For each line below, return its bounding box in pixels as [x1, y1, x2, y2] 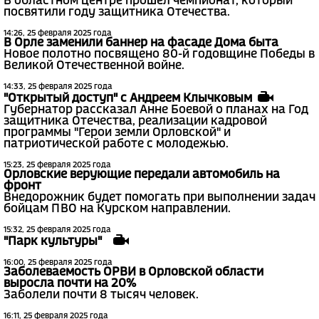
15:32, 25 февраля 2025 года [4, 226, 110, 234]
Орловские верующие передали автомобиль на [4, 169, 280, 181]
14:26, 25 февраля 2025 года [4, 29, 111, 37]
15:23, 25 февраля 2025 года [4, 162, 110, 169]
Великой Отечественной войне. [4, 60, 184, 71]
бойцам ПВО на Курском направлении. [4, 204, 231, 215]
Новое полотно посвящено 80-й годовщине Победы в [4, 48, 315, 60]
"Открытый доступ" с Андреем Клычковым [4, 93, 258, 105]
